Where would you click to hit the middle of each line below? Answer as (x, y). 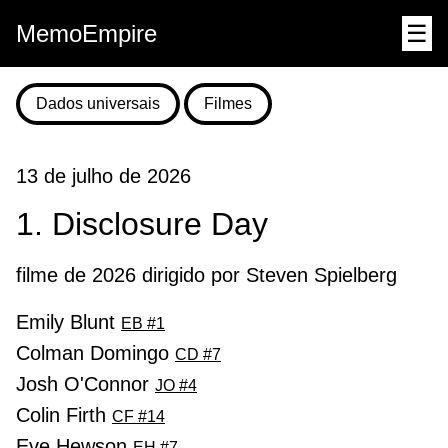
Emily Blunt (68, 321)
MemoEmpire (86, 33)
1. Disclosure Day (142, 224)
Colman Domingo (95, 352)
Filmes (228, 103)
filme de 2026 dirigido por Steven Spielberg (206, 274)
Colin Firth (64, 414)
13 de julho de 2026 (103, 176)
